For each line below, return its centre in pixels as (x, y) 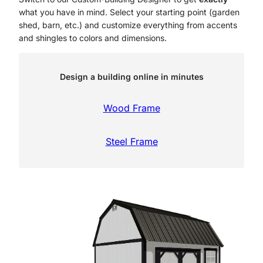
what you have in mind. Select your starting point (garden (129, 12)
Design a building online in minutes (131, 76)
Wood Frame (131, 108)
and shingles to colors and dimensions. (93, 38)
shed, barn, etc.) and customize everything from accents (128, 25)
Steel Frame (131, 141)
